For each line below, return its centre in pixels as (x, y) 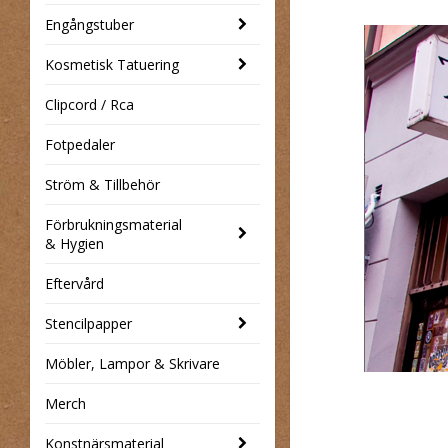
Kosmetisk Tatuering (112, 64)
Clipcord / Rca (89, 104)
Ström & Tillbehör (102, 184)
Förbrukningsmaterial (113, 224)
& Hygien (74, 243)
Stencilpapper (88, 323)
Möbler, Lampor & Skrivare (132, 363)
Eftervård (74, 283)
